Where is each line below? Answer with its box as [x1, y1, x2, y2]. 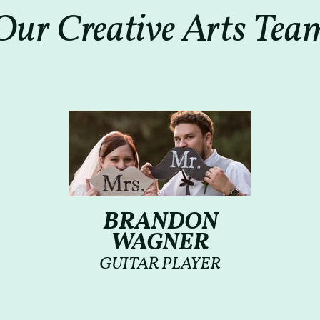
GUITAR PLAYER [99, 251, 221, 276]
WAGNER [111, 226, 209, 260]
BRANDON [102, 206, 218, 239]
